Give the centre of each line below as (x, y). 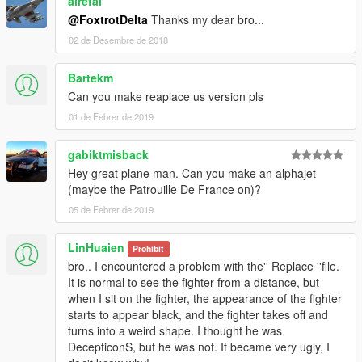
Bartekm (90, 78)
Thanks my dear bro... (206, 20)
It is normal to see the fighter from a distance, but (194, 282)
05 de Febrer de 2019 (111, 210)
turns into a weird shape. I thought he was (175, 331)
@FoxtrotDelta (108, 20)
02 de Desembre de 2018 (118, 40)
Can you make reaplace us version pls (166, 97)
